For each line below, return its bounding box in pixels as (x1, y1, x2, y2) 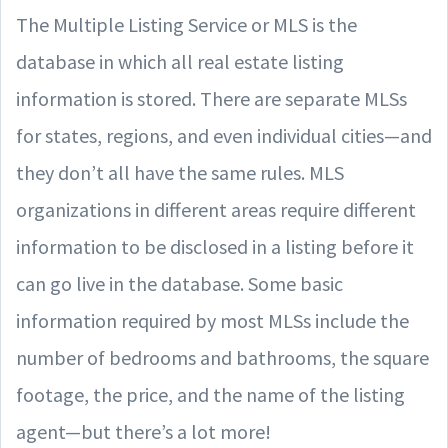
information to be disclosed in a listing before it (16, 233, 414, 259)
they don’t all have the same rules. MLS (16, 159, 344, 185)
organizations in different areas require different (16, 196, 416, 222)
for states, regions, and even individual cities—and (16, 122, 432, 148)
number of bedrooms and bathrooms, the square (16, 344, 429, 370)
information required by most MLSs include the (16, 307, 409, 333)
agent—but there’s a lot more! (16, 418, 271, 444)
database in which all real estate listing (16, 48, 344, 74)
